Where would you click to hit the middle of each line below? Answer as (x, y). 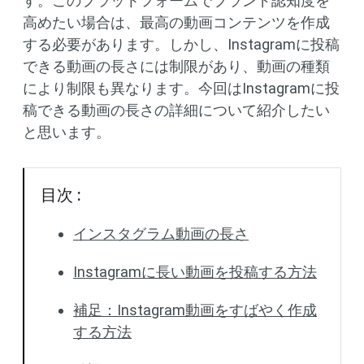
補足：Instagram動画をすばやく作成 (195, 310)
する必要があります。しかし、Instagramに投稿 (181, 44)
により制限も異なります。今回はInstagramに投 (181, 88)
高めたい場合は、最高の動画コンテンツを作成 (176, 22)
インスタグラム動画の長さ (161, 234)
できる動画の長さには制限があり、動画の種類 (176, 66)
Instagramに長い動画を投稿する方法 (195, 272)
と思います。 (67, 132)
